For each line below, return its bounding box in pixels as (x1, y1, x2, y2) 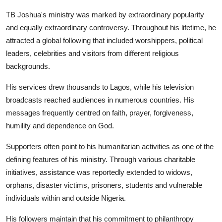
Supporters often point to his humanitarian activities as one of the (6, 142, 214, 151)
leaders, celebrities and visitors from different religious (6, 49, 179, 57)
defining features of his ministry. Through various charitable (6, 155, 195, 164)
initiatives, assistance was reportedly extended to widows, (6, 167, 192, 176)
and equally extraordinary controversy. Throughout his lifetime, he (6, 23, 216, 32)
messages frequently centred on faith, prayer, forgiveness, (6, 108, 193, 117)
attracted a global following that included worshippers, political (6, 36, 203, 45)
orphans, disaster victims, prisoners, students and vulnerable (6, 180, 202, 189)
